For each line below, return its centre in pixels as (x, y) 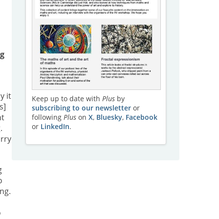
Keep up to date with (67, 98)
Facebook (141, 117)
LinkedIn (55, 126)
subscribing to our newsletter (81, 108)
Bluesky (109, 117)
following (47, 117)
